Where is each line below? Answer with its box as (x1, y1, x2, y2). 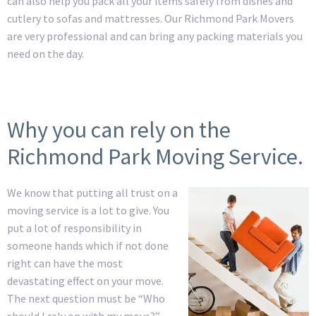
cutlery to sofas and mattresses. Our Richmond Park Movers (7, 11, 294, 25)
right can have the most (7, 255, 123, 270)
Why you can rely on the (7, 115, 231, 144)
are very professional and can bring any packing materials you (7, 28, 303, 43)
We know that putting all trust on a (7, 185, 178, 200)
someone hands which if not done (7, 238, 169, 253)
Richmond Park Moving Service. (7, 142, 303, 171)
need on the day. (7, 46, 84, 61)
